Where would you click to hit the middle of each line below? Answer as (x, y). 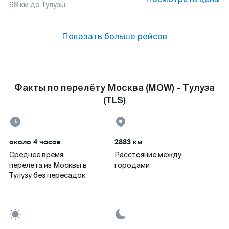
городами (132, 165)
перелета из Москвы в (48, 165)
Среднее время (36, 155)
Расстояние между (148, 155)
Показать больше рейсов (114, 37)
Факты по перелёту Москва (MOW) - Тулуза (114, 88)
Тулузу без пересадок (47, 175)
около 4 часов (35, 142)
